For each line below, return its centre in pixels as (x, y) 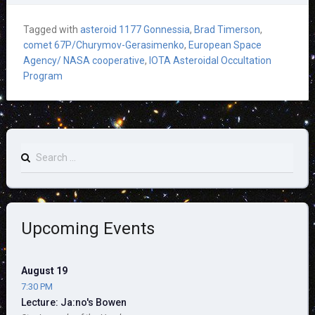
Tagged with (51, 29)
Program (43, 76)
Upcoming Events (88, 228)
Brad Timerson (227, 29)
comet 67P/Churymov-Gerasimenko (103, 45)
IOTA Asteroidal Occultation (210, 60)
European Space (225, 45)
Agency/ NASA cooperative (84, 60)
